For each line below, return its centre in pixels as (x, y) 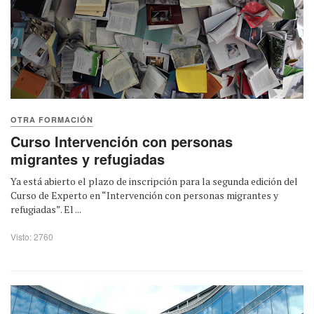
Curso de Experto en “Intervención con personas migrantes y (144, 196)
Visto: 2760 (32, 237)
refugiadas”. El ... (46, 210)
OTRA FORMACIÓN (52, 120)
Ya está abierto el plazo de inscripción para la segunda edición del (154, 182)
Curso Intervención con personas (122, 142)
